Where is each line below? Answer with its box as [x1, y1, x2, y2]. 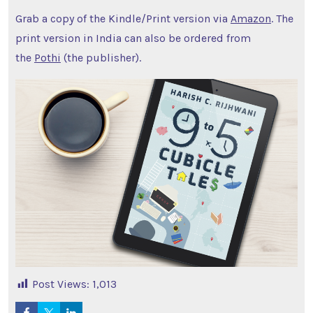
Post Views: [31, 277, 89, 291]
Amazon [230, 12, 271, 26]
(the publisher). [60, 51, 141, 65]
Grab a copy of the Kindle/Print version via [15, 12, 231, 26]
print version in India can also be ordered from [15, 31, 251, 45]
